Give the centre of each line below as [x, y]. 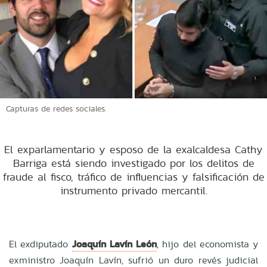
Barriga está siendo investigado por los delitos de [133, 163]
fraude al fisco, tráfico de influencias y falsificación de [133, 176]
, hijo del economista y [207, 244]
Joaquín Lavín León [114, 244]
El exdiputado [41, 244]
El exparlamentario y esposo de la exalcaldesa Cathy [133, 149]
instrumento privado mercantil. [133, 190]
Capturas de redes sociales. [56, 108]
